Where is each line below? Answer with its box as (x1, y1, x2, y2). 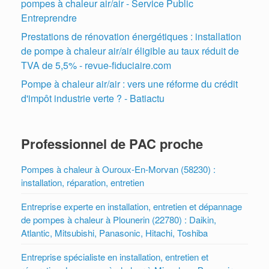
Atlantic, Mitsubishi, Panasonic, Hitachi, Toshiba (21, 226, 208, 239)
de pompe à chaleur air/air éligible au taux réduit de (21, 43, 239, 58)
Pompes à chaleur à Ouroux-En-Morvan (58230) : (21, 162, 216, 175)
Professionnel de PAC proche (21, 133, 203, 153)
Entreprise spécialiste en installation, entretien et (21, 250, 208, 263)
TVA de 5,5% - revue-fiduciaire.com (21, 58, 171, 72)
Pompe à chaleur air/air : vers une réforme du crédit (21, 76, 238, 91)
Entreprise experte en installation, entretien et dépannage (21, 199, 242, 213)
